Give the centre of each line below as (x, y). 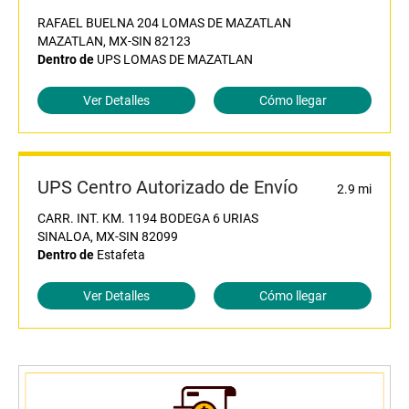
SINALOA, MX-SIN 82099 (108, 237)
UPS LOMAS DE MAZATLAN (173, 60)
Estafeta (120, 255)
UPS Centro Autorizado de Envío (168, 188)
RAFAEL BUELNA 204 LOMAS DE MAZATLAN (164, 23)
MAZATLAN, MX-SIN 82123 (114, 42)
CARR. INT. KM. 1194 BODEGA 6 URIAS (148, 219)
